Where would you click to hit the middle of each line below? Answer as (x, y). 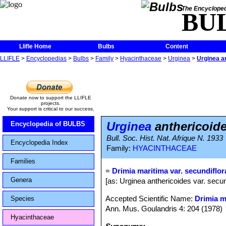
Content (177, 46)
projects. (50, 103)
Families (23, 161)
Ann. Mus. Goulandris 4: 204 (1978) (164, 209)
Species (22, 199)
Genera (21, 180)
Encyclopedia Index (39, 143)
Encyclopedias (46, 59)
